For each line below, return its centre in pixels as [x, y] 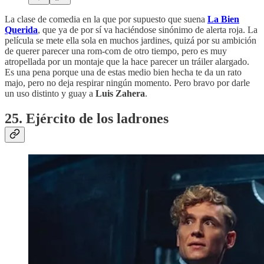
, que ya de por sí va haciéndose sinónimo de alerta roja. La [148, 29]
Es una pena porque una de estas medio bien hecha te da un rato [123, 72]
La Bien [223, 19]
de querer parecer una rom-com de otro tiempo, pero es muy [116, 51]
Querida [21, 29]
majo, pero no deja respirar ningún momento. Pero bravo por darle [127, 82]
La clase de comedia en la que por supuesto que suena [106, 19]
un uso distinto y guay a [50, 93]
